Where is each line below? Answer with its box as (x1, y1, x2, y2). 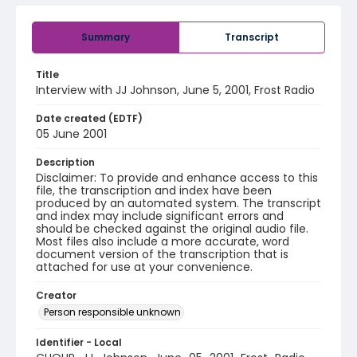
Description (36, 155, 95, 169)
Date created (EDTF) (36, 112, 143, 125)
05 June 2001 (36, 126, 107, 142)
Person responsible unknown (44, 305, 181, 319)
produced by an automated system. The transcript (36, 195, 321, 211)
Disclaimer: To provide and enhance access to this (36, 170, 318, 186)
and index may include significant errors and (36, 208, 284, 224)
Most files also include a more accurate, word (36, 233, 289, 249)
